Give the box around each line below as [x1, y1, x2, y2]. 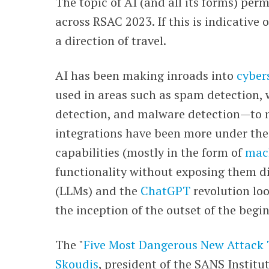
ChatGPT [141, 183, 191, 199]
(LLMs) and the [55, 183, 141, 199]
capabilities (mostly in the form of [55, 144, 246, 160]
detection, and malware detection [55, 106, 241, 122]
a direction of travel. [55, 32, 167, 49]
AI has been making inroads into [55, 67, 237, 83]
